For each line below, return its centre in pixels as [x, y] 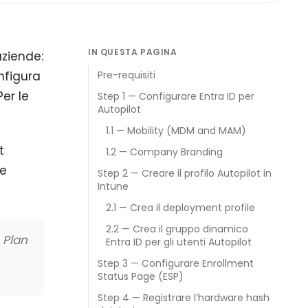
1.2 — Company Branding [164, 152]
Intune [113, 186]
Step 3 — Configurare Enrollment [176, 263]
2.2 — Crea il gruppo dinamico [177, 229]
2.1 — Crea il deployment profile [180, 208]
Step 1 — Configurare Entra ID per [176, 96]
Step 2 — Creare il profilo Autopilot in [185, 173]
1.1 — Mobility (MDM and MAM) [176, 131]
